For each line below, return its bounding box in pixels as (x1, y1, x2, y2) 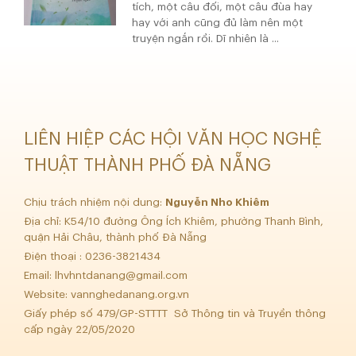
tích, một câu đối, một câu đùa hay (132, 2, 313, 13)
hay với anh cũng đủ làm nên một (132, 17, 304, 29)
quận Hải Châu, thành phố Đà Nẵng (24, 232, 207, 243)
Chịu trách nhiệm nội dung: (24, 197, 165, 208)
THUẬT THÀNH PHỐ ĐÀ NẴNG (24, 157, 271, 175)
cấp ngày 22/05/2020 (24, 324, 135, 335)
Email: (24, 270, 55, 281)
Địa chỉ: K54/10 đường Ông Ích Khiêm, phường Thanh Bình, (24, 216, 323, 227)
